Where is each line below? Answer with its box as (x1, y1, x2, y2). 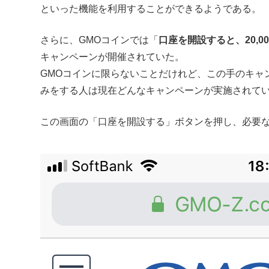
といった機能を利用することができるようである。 (40, 4, 262, 14)
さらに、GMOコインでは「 (40, 35, 159, 46)
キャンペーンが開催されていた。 (40, 52, 185, 62)
